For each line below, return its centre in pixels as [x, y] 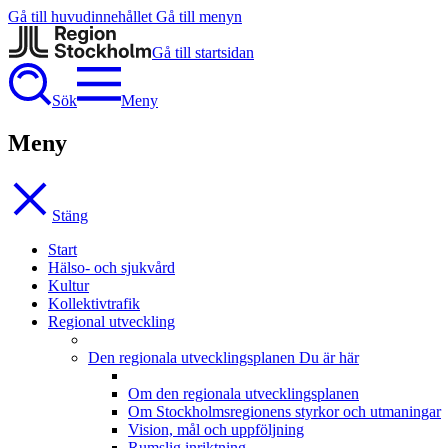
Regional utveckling [111, 321]
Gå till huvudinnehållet [80, 16]
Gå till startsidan [203, 52]
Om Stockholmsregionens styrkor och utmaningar [284, 411]
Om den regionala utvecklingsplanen [243, 393]
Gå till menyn [199, 16]
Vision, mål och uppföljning [216, 429]
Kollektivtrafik [94, 303]
